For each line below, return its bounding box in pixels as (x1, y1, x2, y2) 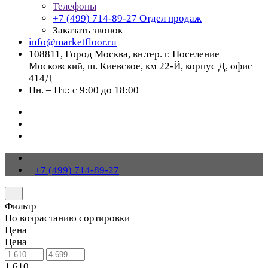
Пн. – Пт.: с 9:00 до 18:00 (29, 84, 139, 96)
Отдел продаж (139, 13, 202, 24)
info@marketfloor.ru (29, 36, 117, 48)
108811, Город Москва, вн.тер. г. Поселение (29, 48, 220, 60)
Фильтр (5, 200, 36, 212)
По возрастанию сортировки (5, 212, 130, 224)
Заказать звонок (53, 25, 123, 36)
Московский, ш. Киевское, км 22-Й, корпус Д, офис (29, 60, 252, 72)
